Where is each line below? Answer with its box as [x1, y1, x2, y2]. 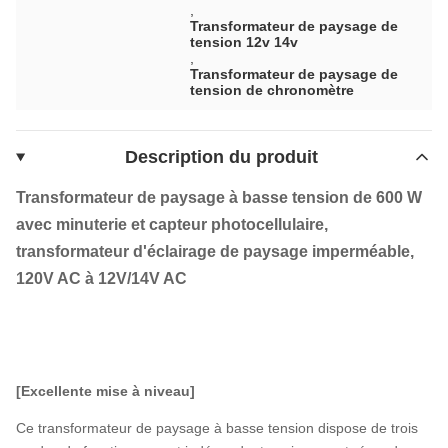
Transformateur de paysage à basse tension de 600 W [16, 188, 422, 206]
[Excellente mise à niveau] [16, 382, 195, 399]
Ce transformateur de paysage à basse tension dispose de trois [16, 419, 418, 436]
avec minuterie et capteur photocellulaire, [16, 215, 328, 233]
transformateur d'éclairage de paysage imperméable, [16, 242, 414, 260]
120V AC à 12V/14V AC [16, 269, 187, 287]
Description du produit [124, 146, 318, 167]
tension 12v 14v [190, 33, 299, 50]
